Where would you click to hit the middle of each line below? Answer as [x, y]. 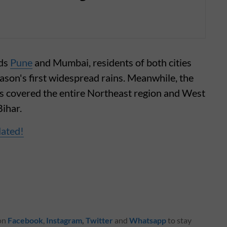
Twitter [99, 220]
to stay [179, 220]
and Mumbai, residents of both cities [112, 63]
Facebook [25, 220]
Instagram [64, 220]
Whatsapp [148, 220]
